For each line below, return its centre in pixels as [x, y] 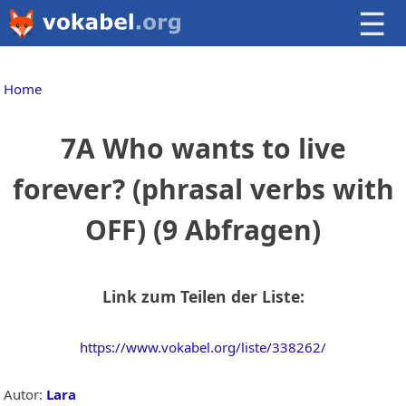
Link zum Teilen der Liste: [203, 296]
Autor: [25, 395]
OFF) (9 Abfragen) [203, 230]
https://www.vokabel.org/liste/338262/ [203, 348]
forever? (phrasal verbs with [203, 189]
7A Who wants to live [203, 149]
